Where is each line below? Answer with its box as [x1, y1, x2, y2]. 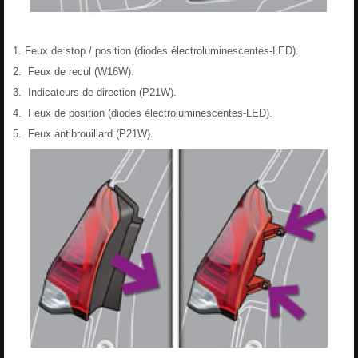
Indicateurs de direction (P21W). [25, 86, 177, 98]
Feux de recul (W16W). [25, 65, 134, 78]
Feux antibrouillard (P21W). [25, 127, 153, 140]
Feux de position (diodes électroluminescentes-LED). [25, 106, 272, 119]
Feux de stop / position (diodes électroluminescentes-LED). [25, 44, 299, 57]
